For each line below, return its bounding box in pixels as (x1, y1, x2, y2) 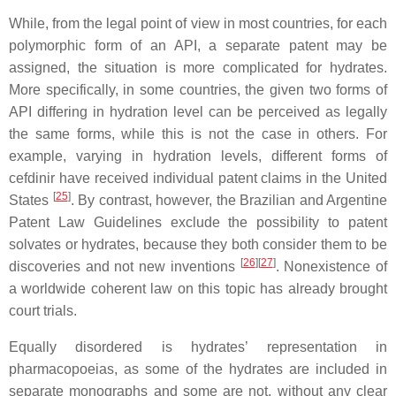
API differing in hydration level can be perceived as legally (9, 104, 387, 119)
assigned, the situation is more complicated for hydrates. (9, 60, 387, 75)
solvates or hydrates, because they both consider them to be (9, 237, 387, 252)
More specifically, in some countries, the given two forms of (9, 82, 387, 97)
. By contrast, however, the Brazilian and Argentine (70, 193, 387, 208)
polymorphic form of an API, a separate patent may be (9, 38, 387, 53)
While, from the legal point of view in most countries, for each (9, 16, 387, 31)
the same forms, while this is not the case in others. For (9, 126, 387, 141)
